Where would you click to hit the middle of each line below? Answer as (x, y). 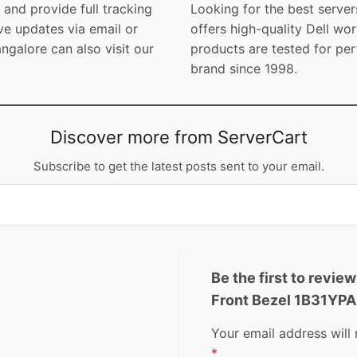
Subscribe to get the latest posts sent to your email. (178, 167)
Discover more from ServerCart (178, 137)
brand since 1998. (244, 69)
